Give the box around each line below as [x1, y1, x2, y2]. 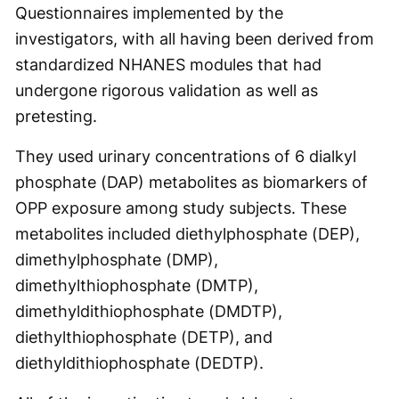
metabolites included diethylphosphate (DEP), [15, 224, 360, 243]
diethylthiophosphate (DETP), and [15, 328, 273, 346]
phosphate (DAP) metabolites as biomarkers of [15, 173, 368, 191]
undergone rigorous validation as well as [15, 81, 318, 100]
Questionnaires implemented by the [15, 4, 283, 22]
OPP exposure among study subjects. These [15, 199, 346, 217]
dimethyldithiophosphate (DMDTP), [15, 302, 282, 321]
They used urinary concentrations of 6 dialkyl [15, 147, 356, 166]
